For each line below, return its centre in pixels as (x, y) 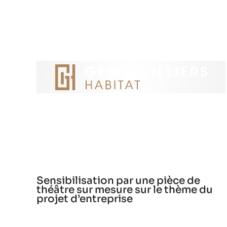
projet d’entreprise (84, 199)
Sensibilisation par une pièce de (118, 180)
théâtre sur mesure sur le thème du (124, 190)
